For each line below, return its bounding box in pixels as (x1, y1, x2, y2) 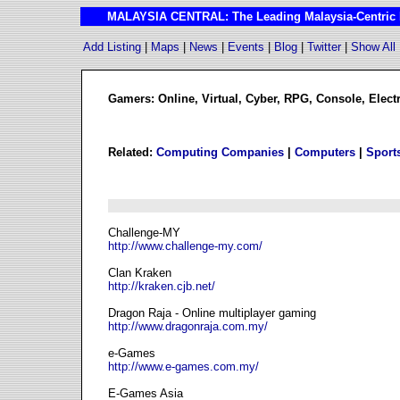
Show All (351, 40, 396, 54)
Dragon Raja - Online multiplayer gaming (108, 306, 316, 320)
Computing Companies (156, 146, 284, 159)
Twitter (307, 40, 341, 54)
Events (228, 40, 264, 54)
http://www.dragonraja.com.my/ (108, 320, 268, 333)
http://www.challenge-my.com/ (108, 239, 262, 253)
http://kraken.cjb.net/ (108, 279, 215, 293)
